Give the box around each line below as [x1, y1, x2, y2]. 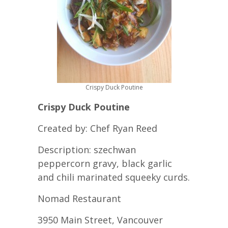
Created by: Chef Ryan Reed [38, 122, 157, 135]
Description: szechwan [38, 144, 136, 156]
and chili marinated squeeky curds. [38, 171, 190, 184]
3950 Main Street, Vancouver [38, 214, 163, 226]
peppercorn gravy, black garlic [38, 157, 172, 170]
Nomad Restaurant [38, 192, 121, 205]
